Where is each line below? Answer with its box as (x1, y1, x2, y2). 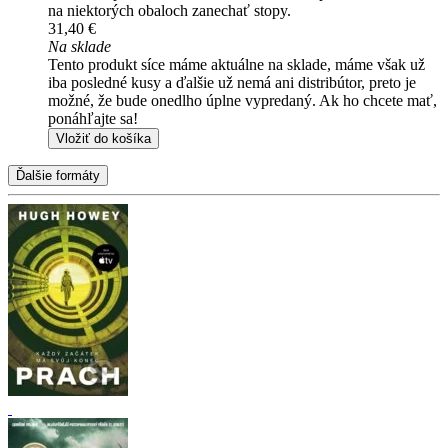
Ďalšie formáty (16, 167, 100, 183)
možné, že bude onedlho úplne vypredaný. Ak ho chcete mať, (48, 91, 437, 109)
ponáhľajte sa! (48, 109, 138, 127)
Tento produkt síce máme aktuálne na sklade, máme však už (48, 55, 425, 73)
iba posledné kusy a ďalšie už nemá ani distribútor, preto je (48, 73, 416, 91)
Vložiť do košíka (56, 130, 151, 146)
